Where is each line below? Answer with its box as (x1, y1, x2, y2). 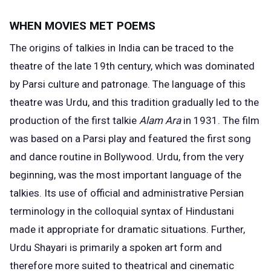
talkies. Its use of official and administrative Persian (10, 186, 244, 199)
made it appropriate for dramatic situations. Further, (10, 223, 245, 235)
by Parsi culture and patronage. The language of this (10, 77, 246, 90)
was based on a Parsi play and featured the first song (10, 132, 251, 145)
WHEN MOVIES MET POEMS (10, 19, 155, 33)
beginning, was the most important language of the (10, 168, 241, 181)
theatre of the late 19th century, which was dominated (10, 59, 255, 72)
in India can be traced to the (105, 41, 233, 54)
